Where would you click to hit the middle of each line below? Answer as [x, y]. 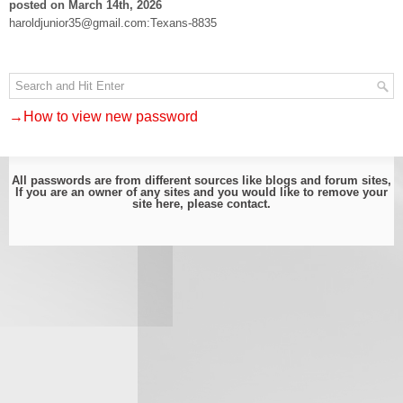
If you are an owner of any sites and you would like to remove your [201, 192]
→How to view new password [103, 116]
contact [247, 204]
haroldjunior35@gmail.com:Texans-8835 [113, 23]
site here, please [179, 204]
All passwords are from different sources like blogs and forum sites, [201, 180]
